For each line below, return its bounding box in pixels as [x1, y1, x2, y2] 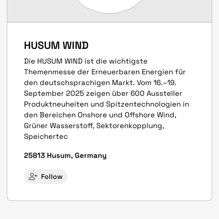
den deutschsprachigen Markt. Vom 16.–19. [24, 77, 177, 87]
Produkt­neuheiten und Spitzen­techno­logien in [24, 99, 190, 109]
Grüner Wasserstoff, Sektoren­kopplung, [24, 120, 165, 130]
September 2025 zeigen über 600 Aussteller [24, 88, 183, 98]
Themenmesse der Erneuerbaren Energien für [24, 66, 186, 76]
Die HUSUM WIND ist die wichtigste [24, 56, 148, 66]
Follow [41, 172, 63, 181]
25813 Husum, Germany [24, 150, 107, 160]
